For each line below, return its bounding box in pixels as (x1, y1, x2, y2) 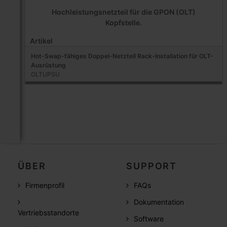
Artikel (29, 36, 53, 45)
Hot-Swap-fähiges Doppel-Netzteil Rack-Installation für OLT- (30, 52, 213, 60)
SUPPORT (126, 160, 177, 171)
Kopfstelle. (105, 18, 142, 27)
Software (134, 214, 164, 223)
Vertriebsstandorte (18, 208, 80, 217)
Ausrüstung (30, 61, 66, 69)
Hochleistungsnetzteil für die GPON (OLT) (51, 7, 196, 16)
